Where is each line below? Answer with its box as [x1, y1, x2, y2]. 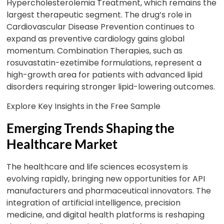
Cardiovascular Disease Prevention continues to [6, 21, 195, 32]
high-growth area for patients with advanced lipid [6, 69, 203, 80]
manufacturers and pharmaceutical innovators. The [6, 185, 211, 196]
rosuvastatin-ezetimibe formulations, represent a [6, 57, 202, 68]
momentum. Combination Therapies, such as [6, 45, 183, 56]
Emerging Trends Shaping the [6, 120, 175, 136]
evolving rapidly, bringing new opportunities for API [6, 173, 205, 184]
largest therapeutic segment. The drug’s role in [6, 9, 192, 20]
